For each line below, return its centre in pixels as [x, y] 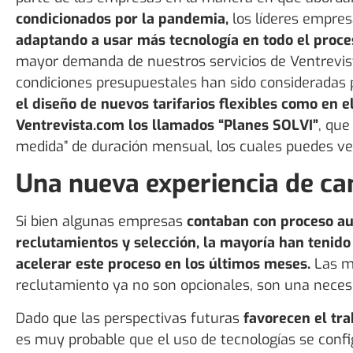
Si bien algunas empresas [101, 222]
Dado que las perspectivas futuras [130, 318]
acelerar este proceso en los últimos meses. [163, 264]
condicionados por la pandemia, [122, 19]
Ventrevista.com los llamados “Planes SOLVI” [167, 126]
